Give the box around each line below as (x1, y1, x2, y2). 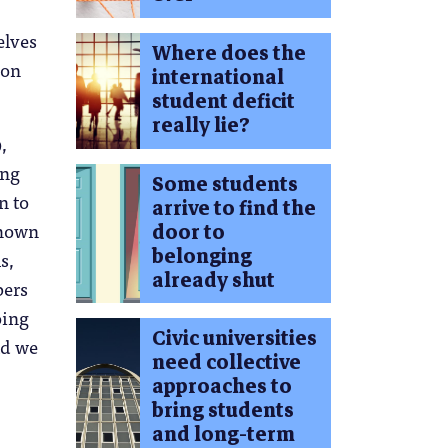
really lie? (151, 108, 250, 142)
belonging (151, 239, 252, 273)
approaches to (151, 370, 292, 404)
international (151, 60, 284, 94)
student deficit (151, 84, 295, 118)
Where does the (151, 36, 306, 70)
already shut (151, 263, 275, 297)
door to (151, 215, 225, 249)
